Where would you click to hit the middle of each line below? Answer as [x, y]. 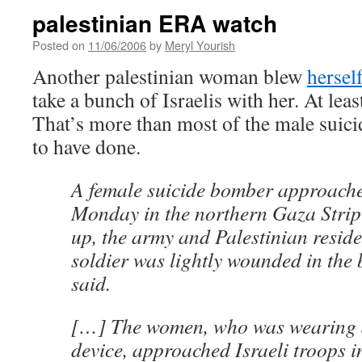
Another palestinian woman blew [170, 76]
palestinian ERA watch [155, 23]
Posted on [59, 45]
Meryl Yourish [200, 45]
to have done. [86, 146]
